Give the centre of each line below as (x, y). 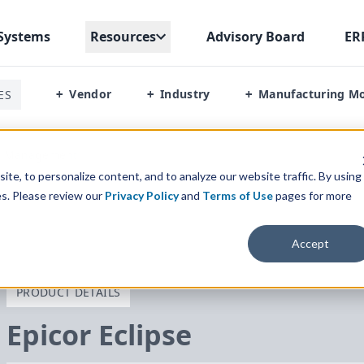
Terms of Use (237, 195)
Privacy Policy (141, 195)
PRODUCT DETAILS (69, 292)
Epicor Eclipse (99, 335)
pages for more (313, 195)
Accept (311, 243)
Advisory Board (255, 36)
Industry (185, 94)
